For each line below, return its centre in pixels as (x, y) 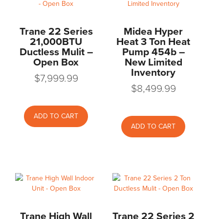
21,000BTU (56, 42)
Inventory (153, 73)
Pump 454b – (153, 52)
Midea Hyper (153, 32)
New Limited (153, 63)
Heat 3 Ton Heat (153, 42)
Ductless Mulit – (56, 52)
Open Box (56, 63)
